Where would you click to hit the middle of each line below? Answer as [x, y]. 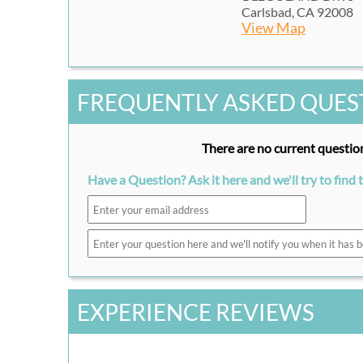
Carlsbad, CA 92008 [298, 12]
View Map [274, 28]
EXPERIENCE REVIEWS [196, 312]
